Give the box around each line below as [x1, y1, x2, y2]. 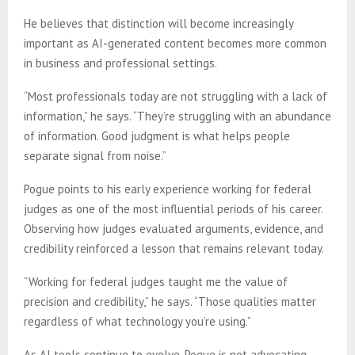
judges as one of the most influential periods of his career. [24, 200, 323, 216]
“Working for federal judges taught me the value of [24, 273, 288, 289]
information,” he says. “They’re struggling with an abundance [24, 108, 331, 124]
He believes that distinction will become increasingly [24, 15, 293, 31]
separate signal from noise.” [24, 147, 166, 163]
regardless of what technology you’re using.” [24, 313, 251, 329]
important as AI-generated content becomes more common [24, 35, 326, 51]
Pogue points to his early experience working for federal [24, 181, 311, 197]
